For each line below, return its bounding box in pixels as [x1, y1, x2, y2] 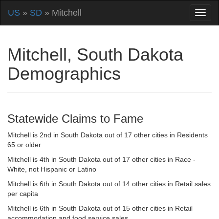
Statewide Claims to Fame [7, 112, 143, 125]
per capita [7, 190, 38, 197]
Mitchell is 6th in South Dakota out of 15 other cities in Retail [7, 204, 193, 212]
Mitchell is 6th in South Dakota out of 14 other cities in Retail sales [7, 180, 211, 188]
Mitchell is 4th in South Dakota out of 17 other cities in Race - [7, 155, 196, 163]
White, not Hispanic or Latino [7, 165, 96, 173]
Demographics [7, 64, 121, 84]
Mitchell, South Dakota [7, 44, 183, 65]
